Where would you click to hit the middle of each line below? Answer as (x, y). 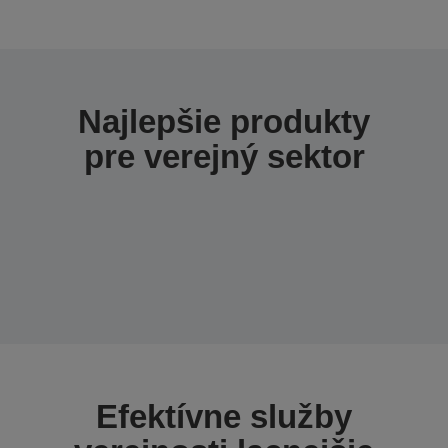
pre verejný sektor (224, 156)
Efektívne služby (224, 416)
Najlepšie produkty (224, 121)
